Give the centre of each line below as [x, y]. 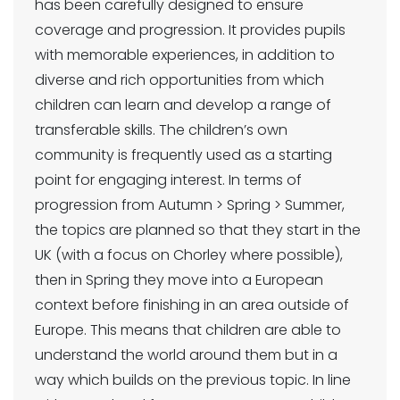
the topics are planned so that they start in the [198, 230]
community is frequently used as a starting [183, 155]
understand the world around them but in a [186, 355]
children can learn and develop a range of [183, 105]
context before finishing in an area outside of [192, 305]
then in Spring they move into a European [179, 280]
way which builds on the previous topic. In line [193, 380]
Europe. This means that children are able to [188, 330]
